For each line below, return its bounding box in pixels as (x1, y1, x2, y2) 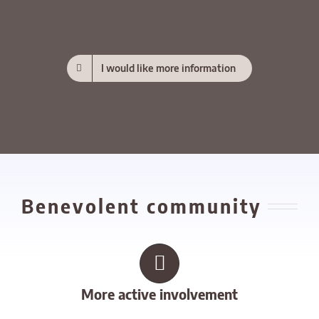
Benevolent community (21, 193, 262, 218)
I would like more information (101, 62, 236, 74)
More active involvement (81, 285, 238, 303)
